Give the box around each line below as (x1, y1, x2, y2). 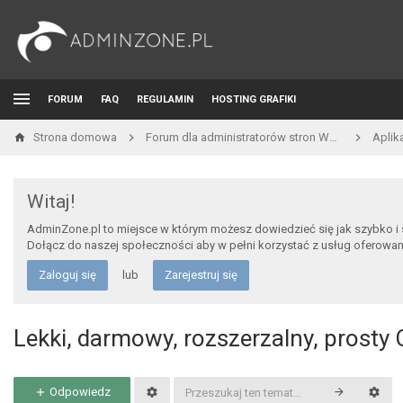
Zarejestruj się (165, 268, 237, 282)
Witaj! (27, 191, 75, 212)
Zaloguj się (39, 268, 96, 282)
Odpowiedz (46, 385, 111, 399)
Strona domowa (33, 130, 117, 144)
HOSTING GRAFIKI (211, 94, 296, 105)
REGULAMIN (137, 94, 193, 105)
